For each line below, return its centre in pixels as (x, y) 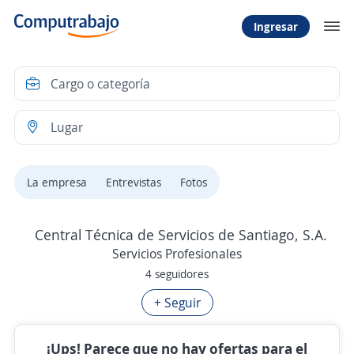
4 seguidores (177, 274)
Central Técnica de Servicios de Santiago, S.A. (181, 235)
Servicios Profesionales (177, 254)
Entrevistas (134, 182)
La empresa (57, 182)
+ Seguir (177, 303)
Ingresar (276, 26)
